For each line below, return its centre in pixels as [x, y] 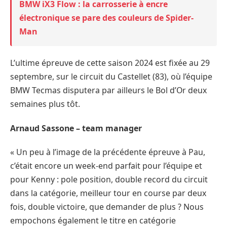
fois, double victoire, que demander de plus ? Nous [107, 207]
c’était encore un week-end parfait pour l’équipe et [106, 166]
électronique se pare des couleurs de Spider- [106, 17]
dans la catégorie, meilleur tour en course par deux [108, 193]
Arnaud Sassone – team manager [77, 128]
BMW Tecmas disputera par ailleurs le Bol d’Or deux [108, 90]
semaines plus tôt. [45, 104]
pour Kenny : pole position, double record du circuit [109, 180]
